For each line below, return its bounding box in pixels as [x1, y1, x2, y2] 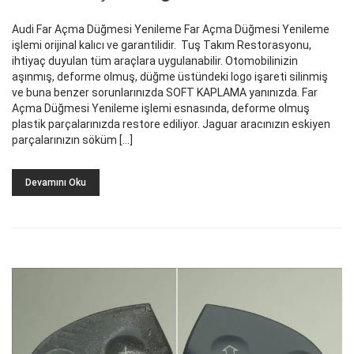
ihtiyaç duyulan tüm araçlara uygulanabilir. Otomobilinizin [12, 54, 298, 67]
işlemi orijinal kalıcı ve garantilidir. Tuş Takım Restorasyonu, [12, 38, 311, 51]
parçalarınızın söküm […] [12, 133, 133, 146]
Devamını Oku [25, 176, 86, 188]
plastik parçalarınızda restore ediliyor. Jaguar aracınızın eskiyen [12, 117, 330, 130]
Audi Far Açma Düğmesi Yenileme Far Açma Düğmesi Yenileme [12, 22, 330, 36]
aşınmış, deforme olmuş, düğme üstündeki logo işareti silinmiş [12, 70, 330, 83]
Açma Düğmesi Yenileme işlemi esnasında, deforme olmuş [12, 101, 310, 115]
